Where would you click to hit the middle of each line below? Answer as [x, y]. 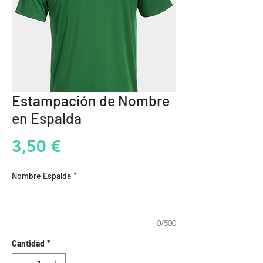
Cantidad [28, 244]
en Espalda [47, 118]
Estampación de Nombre [91, 101]
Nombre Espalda [41, 176]
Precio [84, 146]
